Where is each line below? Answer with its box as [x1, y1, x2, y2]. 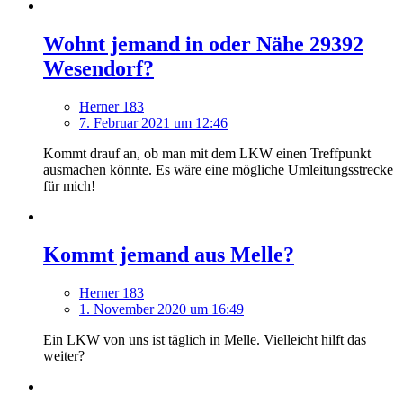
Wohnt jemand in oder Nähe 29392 [43, 32, 363, 57]
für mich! [43, 178, 95, 194]
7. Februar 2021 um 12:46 [79, 115, 228, 131]
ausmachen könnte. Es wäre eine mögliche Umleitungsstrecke [43, 162, 393, 178]
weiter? [43, 347, 85, 363]
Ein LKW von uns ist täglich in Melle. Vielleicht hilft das [43, 331, 366, 347]
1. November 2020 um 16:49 [79, 300, 244, 317]
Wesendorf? [43, 57, 154, 81]
